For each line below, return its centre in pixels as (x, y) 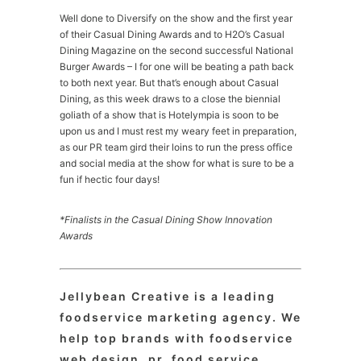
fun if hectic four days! (110, 179)
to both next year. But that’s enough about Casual (169, 83)
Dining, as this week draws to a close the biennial (170, 99)
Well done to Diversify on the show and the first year (176, 18)
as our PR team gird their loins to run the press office (176, 147)
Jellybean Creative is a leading (168, 296)
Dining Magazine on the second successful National (176, 50)
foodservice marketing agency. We (180, 317)
